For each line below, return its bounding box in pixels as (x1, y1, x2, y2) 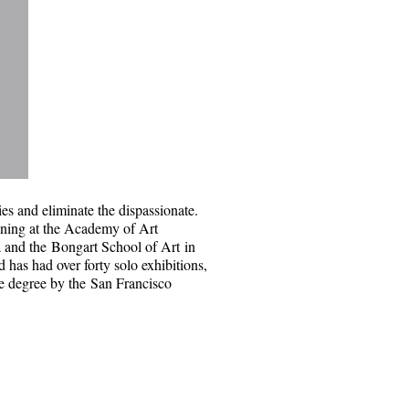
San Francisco (90, 273, 172, 293)
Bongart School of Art (51, 236, 180, 257)
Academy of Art (60, 218, 158, 238)
